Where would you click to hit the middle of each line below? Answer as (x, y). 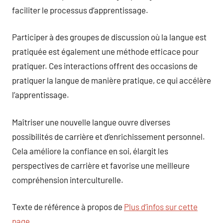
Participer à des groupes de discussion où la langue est (109, 37)
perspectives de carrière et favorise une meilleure (101, 165)
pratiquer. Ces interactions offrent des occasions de (105, 66)
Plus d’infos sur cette (161, 207)
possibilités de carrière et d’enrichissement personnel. (109, 136)
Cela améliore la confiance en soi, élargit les (90, 151)
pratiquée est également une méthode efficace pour (105, 51)
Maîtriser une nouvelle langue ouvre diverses (91, 122)
